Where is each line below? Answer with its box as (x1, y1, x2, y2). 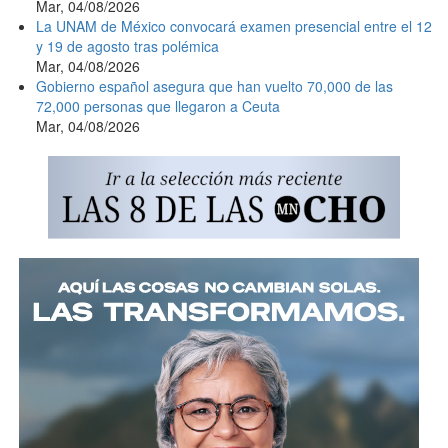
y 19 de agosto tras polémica (36, 36, 219, 57)
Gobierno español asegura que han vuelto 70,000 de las (36, 76, 393, 97)
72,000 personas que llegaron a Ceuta (36, 96, 280, 117)
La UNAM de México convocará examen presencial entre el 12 (36, 16, 432, 37)
